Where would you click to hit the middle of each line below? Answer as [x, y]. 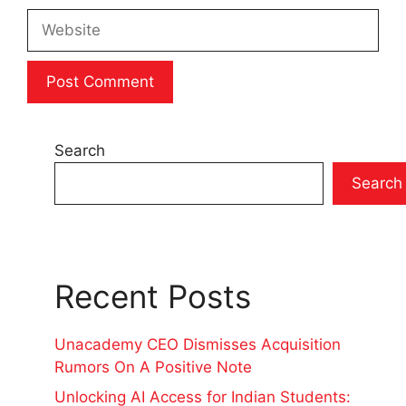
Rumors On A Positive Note [153, 367]
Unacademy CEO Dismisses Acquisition [198, 344]
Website [56, 19]
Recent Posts [153, 296]
